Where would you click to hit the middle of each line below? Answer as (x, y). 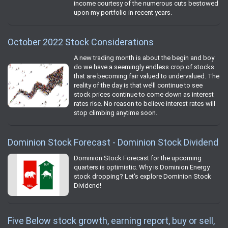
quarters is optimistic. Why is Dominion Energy (142, 167)
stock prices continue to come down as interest (144, 95)
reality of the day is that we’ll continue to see (138, 85)
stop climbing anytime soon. (116, 113)
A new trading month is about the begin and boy (144, 58)
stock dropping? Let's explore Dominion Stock (142, 177)
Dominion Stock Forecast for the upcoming (138, 158)
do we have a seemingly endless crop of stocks (144, 67)
